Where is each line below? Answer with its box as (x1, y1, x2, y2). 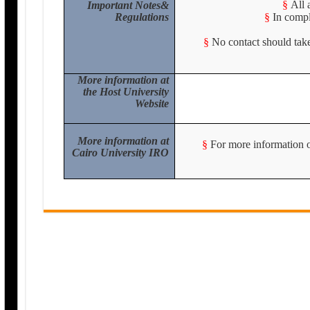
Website (135, 98, 170, 109)
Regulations (115, 11, 170, 23)
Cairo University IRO (72, 147, 170, 158)
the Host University (83, 86, 170, 98)
